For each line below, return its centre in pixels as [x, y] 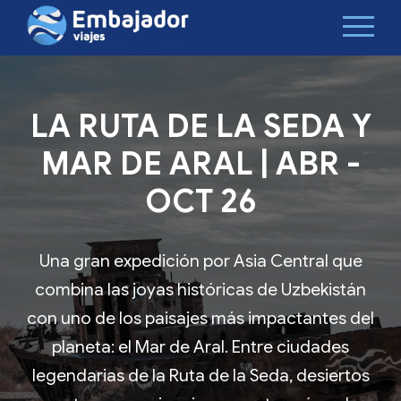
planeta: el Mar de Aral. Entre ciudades [200, 347]
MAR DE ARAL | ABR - [200, 164]
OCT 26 [200, 201]
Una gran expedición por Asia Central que [200, 261]
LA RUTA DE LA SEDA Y [200, 126]
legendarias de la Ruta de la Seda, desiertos [200, 375]
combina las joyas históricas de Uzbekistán [200, 290]
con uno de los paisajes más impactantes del [200, 318]
